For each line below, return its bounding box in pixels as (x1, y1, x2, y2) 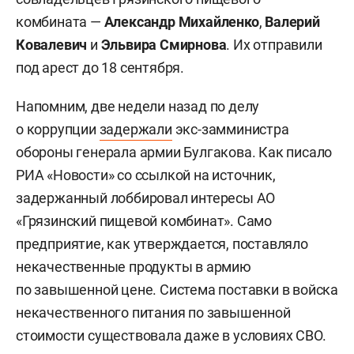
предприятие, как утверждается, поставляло (16, 235, 308, 252)
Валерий (262, 13, 320, 30)
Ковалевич (16, 36, 91, 53)
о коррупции (16, 120, 100, 137)
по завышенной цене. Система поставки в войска (16, 281, 338, 298)
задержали (99, 120, 172, 137)
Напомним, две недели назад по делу (16, 97, 260, 115)
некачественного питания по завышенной (16, 303, 291, 321)
